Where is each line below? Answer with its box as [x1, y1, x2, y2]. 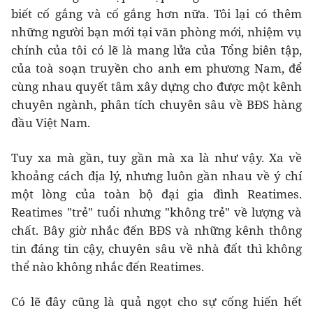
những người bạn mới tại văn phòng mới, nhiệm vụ [11, 24, 302, 41]
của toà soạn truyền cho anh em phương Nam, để [11, 60, 302, 77]
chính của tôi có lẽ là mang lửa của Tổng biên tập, [11, 42, 302, 59]
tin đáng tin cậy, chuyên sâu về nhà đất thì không [11, 240, 302, 257]
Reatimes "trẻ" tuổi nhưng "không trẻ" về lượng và [11, 204, 302, 221]
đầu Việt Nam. [11, 115, 90, 131]
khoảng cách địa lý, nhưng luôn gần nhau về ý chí [11, 168, 302, 184]
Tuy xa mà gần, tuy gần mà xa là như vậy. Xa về [11, 150, 302, 166]
